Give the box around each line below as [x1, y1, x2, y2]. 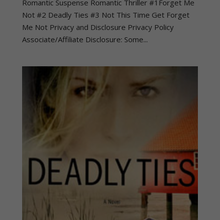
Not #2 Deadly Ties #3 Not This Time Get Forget [22, 9, 190, 20]
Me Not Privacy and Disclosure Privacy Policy [22, 22, 174, 32]
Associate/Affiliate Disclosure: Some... [22, 34, 148, 44]
